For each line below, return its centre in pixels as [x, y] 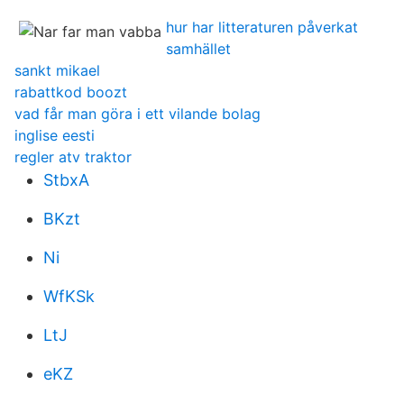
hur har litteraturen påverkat [262, 27]
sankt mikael [57, 70]
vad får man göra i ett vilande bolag [138, 114]
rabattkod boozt [71, 92]
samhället [198, 49]
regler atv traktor [73, 157]
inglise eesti [55, 135]
